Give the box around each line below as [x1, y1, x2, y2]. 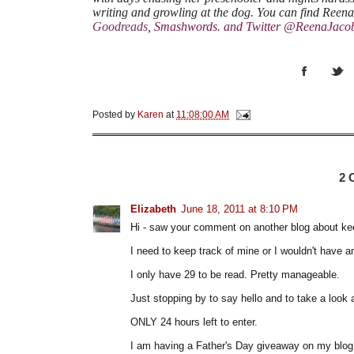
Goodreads [92, 19, 148, 33]
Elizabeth [130, 202, 176, 215]
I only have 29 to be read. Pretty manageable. [130, 268, 340, 281]
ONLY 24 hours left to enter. [130, 315, 258, 328]
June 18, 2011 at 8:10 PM [181, 202, 298, 215]
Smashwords [154, 19, 217, 33]
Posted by [92, 108, 137, 119]
